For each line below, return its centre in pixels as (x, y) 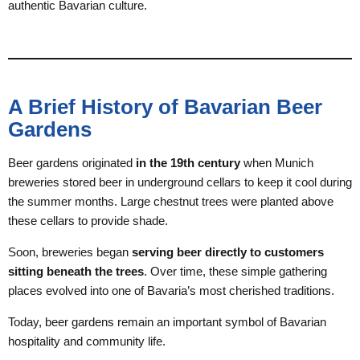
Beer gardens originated (72, 163)
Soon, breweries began (70, 252)
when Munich (277, 163)
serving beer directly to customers (228, 252)
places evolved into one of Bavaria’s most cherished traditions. (171, 290)
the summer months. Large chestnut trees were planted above (171, 201)
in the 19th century (188, 163)
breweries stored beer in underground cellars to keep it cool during (180, 182)
